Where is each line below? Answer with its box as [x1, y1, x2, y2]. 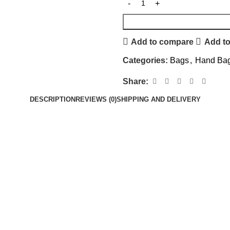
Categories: [123, 56, 168, 65]
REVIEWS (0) [75, 95, 117, 103]
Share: [123, 77, 148, 86]
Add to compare [131, 37, 194, 46]
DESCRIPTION [29, 95, 75, 103]
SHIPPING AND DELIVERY [116, 95, 201, 103]
